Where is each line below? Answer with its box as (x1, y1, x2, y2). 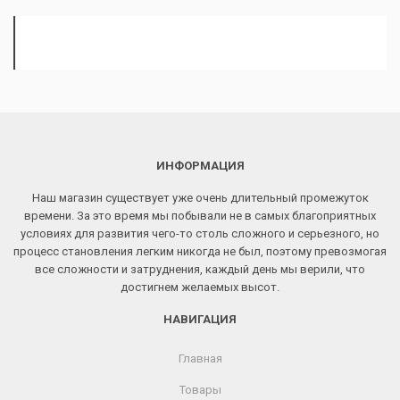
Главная (178, 352, 222, 365)
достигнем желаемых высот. (121, 280, 279, 294)
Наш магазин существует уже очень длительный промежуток (31, 191, 369, 204)
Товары (179, 383, 221, 396)
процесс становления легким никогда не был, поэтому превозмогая (13, 245, 387, 258)
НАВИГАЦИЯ (163, 312, 237, 326)
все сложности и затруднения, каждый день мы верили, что (35, 262, 365, 276)
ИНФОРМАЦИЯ (155, 159, 245, 172)
